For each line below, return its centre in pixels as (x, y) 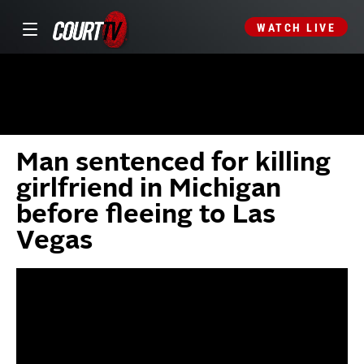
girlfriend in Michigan (149, 190)
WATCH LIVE (296, 28)
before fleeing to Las (146, 216)
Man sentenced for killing (173, 164)
